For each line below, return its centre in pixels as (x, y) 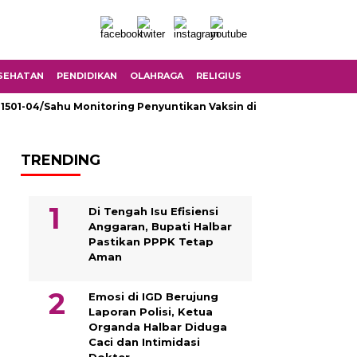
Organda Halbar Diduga (158, 327)
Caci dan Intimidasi (144, 342)
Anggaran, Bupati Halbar (160, 226)
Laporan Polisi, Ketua (151, 312)
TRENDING (61, 160)
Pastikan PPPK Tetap (151, 241)
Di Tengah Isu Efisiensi (153, 211)
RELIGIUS (219, 76)
